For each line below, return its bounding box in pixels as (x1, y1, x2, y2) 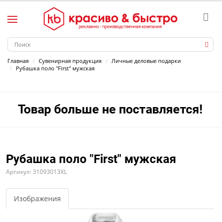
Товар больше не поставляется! (18, 102, 203, 116)
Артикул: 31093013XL (6, 167, 67, 176)
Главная (7, 57, 29, 64)
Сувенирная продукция (39, 57, 102, 64)
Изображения (14, 194, 61, 203)
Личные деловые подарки (111, 57, 181, 64)
